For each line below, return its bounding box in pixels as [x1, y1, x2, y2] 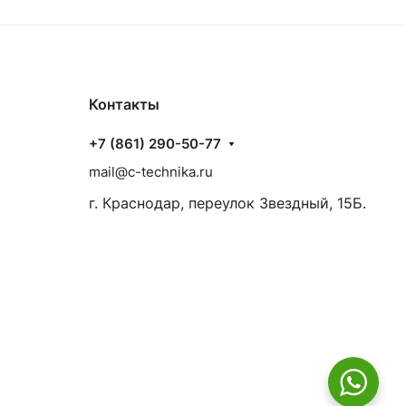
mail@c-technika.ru [89, 163, 213, 181]
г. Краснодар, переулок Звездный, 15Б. [89, 194, 366, 213]
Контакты [89, 95, 159, 114]
